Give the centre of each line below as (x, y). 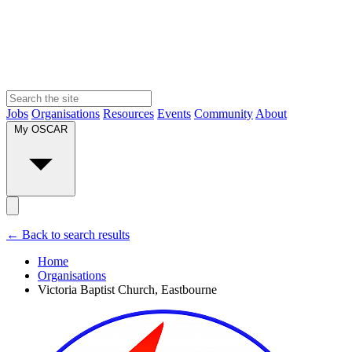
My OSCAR (41, 129)
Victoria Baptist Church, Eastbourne (127, 289)
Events (174, 113)
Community (224, 113)
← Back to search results (68, 234)
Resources (128, 113)
